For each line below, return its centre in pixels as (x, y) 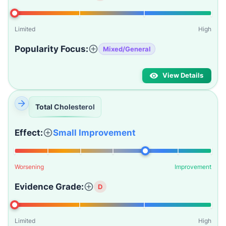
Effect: (29, 133)
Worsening (29, 167)
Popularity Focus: (51, 49)
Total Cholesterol (65, 107)
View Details (183, 75)
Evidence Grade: (49, 187)
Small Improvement (94, 133)
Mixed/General (127, 49)
